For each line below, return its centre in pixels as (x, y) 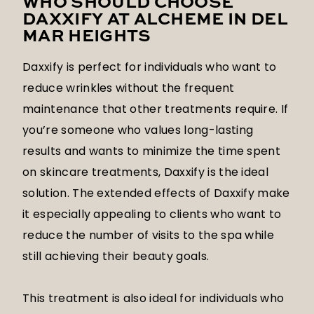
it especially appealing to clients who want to (152, 214)
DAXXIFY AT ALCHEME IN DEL (156, 21)
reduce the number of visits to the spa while (149, 235)
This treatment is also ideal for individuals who (153, 299)
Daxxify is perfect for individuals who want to (150, 67)
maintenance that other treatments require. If (156, 109)
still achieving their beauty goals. (116, 257)
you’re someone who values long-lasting (138, 130)
